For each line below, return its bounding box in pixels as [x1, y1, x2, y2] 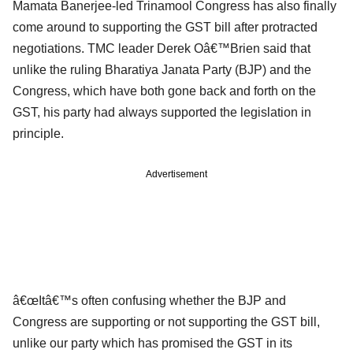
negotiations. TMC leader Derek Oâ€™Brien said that [13, 41, 310, 55]
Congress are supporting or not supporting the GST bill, [13, 314, 320, 329]
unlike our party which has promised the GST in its [13, 336, 292, 350]
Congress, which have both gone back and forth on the [13, 84, 316, 98]
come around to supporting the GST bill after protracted [13, 20, 318, 34]
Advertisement [146, 168, 207, 180]
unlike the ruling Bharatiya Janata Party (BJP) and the [13, 62, 311, 76]
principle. [13, 126, 67, 140]
